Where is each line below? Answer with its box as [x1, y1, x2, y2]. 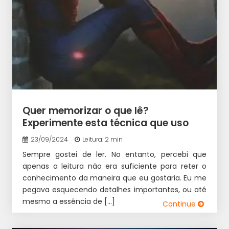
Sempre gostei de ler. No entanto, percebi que [22, 149, 207, 159]
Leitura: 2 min [82, 135, 123, 144]
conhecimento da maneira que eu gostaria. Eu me [22, 173, 207, 183]
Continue [163, 199, 198, 209]
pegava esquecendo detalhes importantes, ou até [22, 185, 207, 195]
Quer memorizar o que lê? [22, 104, 149, 118]
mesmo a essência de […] [22, 196, 115, 207]
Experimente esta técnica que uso [22, 116, 189, 130]
